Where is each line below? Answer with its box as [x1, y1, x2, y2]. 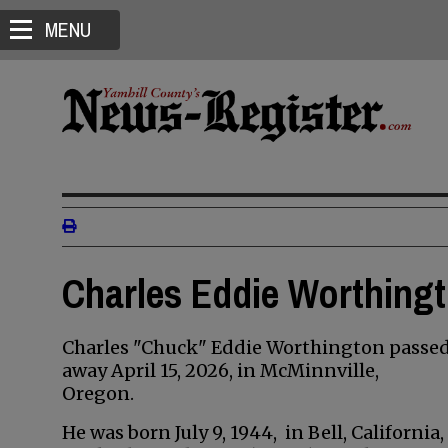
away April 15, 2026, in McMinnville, [62, 359, 379, 382]
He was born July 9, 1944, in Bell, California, [62, 421, 444, 444]
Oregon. [62, 382, 134, 405]
